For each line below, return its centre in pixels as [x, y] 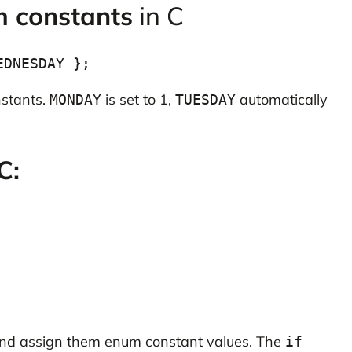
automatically [281, 100]
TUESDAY [205, 100]
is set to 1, [138, 100]
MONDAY [75, 100]
